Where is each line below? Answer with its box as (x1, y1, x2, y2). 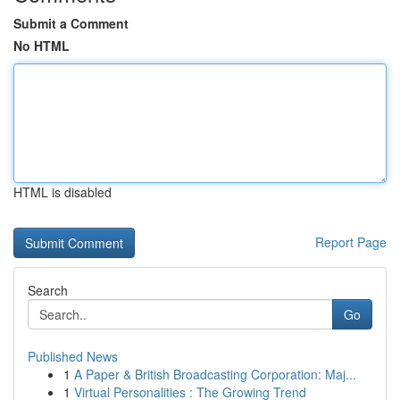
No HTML (13, 37, 70, 54)
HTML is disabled (13, 183, 112, 201)
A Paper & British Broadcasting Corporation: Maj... (74, 365, 356, 383)
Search (28, 281, 68, 299)
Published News (28, 347, 118, 365)
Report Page (315, 233, 387, 251)
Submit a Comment (13, 14, 129, 32)
